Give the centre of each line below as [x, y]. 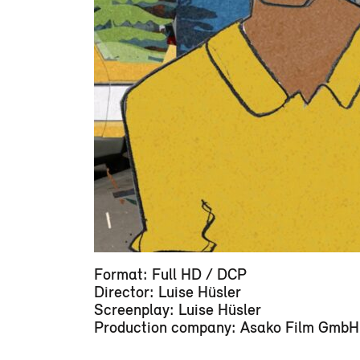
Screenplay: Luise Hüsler [178, 309]
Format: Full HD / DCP [170, 273]
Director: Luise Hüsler [168, 291]
